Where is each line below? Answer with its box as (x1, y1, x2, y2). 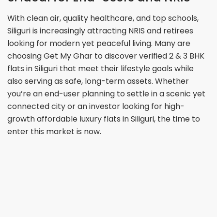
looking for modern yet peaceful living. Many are (7, 38, 191, 49)
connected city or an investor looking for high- (7, 101, 185, 112)
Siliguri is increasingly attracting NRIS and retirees (7, 25, 194, 37)
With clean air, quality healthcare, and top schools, (7, 13, 199, 24)
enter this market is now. (7, 126, 102, 138)
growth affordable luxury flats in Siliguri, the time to (7, 113, 201, 125)
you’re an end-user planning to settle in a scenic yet (7, 88, 206, 100)
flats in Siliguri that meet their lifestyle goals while (7, 63, 194, 75)
